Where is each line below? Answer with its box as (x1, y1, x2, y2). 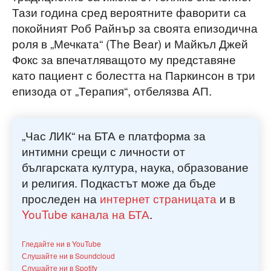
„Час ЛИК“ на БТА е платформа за (22, 127, 206, 144)
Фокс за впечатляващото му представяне (12, 51, 236, 68)
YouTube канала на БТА (22, 206, 149, 223)
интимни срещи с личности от (22, 143, 185, 160)
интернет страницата (100, 190, 217, 207)
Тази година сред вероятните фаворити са (12, 4, 246, 21)
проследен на (22, 190, 100, 207)
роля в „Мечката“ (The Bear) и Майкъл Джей (12, 35, 248, 52)
